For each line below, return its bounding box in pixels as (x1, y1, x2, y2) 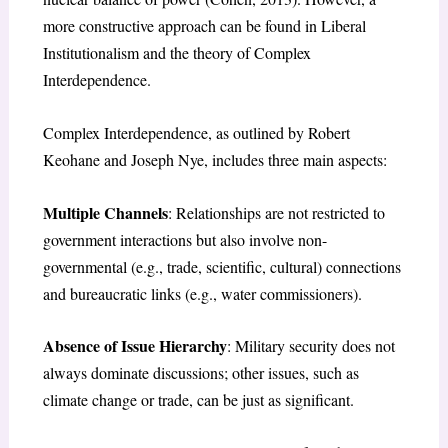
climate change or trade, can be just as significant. (42, 389, 354, 411)
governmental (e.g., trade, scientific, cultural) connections (42, 255, 401, 277)
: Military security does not (226, 335, 395, 357)
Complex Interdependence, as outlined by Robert (42, 121, 350, 143)
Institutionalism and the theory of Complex (42, 42, 311, 64)
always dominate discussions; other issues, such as (42, 362, 359, 384)
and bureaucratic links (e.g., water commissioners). (42, 282, 362, 304)
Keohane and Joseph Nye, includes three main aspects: (42, 148, 387, 170)
